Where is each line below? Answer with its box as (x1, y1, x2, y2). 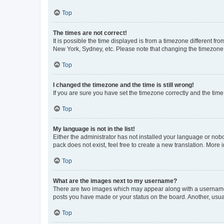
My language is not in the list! (53, 125, 135, 132)
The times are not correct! (53, 29, 127, 36)
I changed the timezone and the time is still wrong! (53, 81, 194, 88)
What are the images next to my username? (53, 177, 177, 184)
